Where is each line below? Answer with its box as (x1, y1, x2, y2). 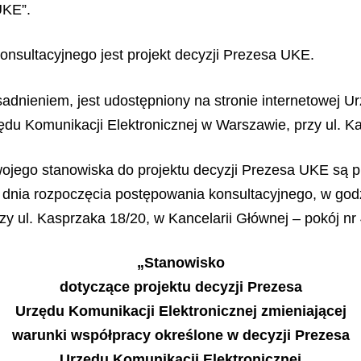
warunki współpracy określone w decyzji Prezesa (11, 326, 350, 343)
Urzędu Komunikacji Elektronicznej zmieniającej (15, 302, 346, 319)
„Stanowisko (136, 254, 225, 271)
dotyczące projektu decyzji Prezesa (59, 278, 302, 295)
